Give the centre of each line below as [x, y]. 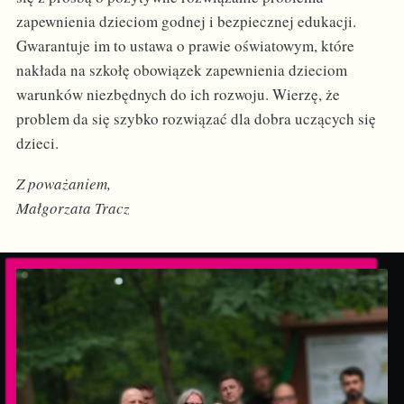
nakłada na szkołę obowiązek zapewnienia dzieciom [181, 70]
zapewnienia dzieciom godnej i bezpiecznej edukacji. [186, 22]
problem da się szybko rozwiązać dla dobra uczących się [196, 119]
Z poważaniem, [63, 184]
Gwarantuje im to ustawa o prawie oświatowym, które [185, 46]
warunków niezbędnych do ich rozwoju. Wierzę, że [178, 95]
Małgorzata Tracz [73, 208]
